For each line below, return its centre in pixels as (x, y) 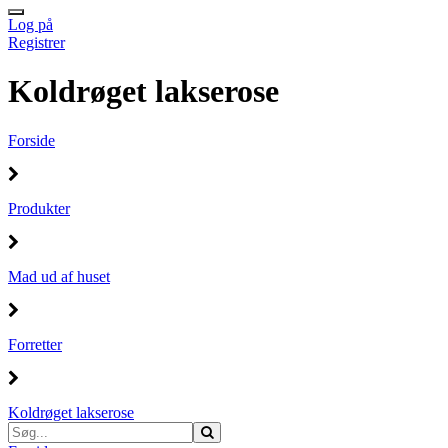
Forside (31, 140)
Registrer (36, 42)
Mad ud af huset (59, 276)
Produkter (39, 208)
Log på (30, 24)
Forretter (35, 344)
